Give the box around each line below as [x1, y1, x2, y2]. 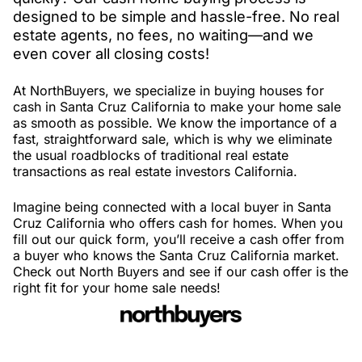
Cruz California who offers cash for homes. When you [13, 215, 343, 232]
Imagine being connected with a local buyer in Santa [13, 199, 331, 216]
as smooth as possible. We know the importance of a [13, 115, 337, 132]
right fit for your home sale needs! [13, 280, 221, 297]
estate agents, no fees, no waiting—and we [13, 26, 314, 44]
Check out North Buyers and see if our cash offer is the [13, 263, 348, 280]
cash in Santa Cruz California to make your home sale [13, 99, 341, 116]
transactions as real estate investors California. [13, 163, 297, 180]
